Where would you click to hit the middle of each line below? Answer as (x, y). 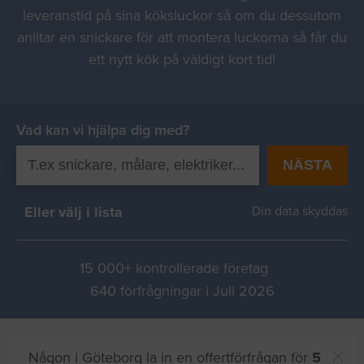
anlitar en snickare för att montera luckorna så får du (182, 37)
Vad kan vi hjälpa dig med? (103, 130)
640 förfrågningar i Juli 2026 (182, 291)
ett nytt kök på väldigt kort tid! (182, 59)
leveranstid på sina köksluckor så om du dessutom (182, 15)
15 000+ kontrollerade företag (174, 269)
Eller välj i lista (74, 212)
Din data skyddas (297, 211)
